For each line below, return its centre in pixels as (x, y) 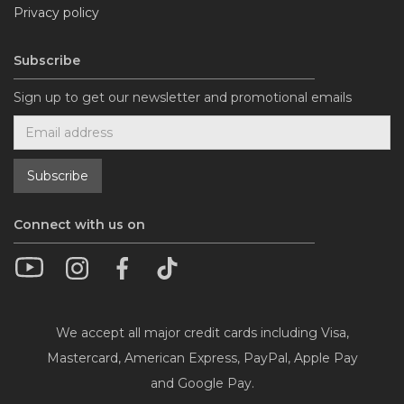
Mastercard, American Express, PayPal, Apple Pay (202, 358)
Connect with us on (79, 225)
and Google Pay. (202, 384)
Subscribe (47, 61)
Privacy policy (56, 13)
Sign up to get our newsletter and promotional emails (183, 98)
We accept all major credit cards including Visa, (202, 333)
